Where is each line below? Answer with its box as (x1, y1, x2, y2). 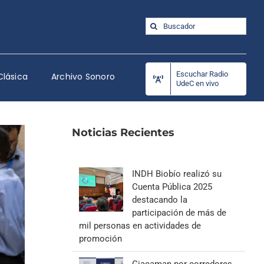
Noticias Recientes (71, 126, 174, 139)
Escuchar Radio (176, 70, 228, 78)
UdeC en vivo (176, 79, 219, 88)
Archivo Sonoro (51, 70, 115, 82)
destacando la (131, 194, 187, 205)
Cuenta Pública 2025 (131, 181, 212, 192)
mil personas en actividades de (78, 220, 201, 231)
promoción (78, 233, 122, 244)
